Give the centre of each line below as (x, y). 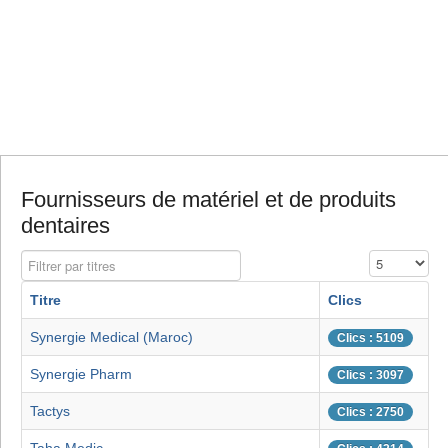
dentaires (65, 226)
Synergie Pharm (81, 374)
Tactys (50, 411)
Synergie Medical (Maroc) (111, 337)
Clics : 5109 (370, 338)
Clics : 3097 (370, 375)
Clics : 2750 (370, 412)
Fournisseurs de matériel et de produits (208, 200)
